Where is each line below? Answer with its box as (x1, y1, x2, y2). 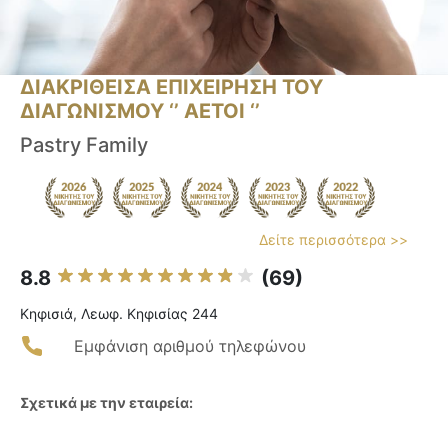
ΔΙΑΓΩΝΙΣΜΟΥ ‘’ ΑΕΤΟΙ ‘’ (20, 99, 260, 124)
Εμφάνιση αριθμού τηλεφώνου (74, 336, 306, 357)
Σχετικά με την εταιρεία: (20, 394, 193, 412)
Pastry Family (20, 133, 148, 158)
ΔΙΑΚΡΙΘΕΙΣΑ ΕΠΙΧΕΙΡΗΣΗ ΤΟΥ (20, 75, 323, 100)
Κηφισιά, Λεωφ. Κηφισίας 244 (20, 305, 218, 323)
